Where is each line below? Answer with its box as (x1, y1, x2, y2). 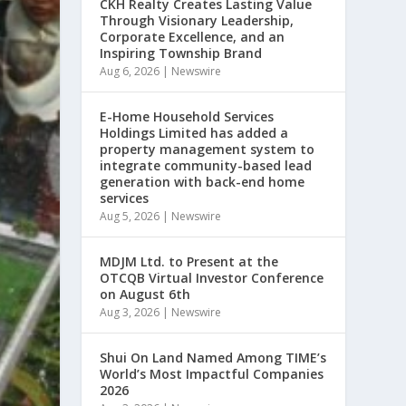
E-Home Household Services (100, 107, 275, 125)
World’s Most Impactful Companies (100, 364, 324, 382)
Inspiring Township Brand (100, 43, 263, 62)
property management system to (100, 140, 315, 158)
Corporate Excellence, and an (100, 27, 285, 45)
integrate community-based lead (100, 156, 313, 174)
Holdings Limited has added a (100, 123, 289, 141)
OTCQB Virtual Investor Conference (100, 268, 324, 286)
